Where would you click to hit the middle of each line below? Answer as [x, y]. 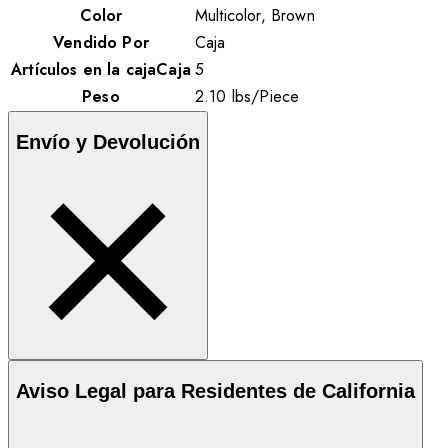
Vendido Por [101, 42]
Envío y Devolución [108, 141]
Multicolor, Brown [255, 15]
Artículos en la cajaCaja [101, 69]
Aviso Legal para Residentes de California [215, 390]
